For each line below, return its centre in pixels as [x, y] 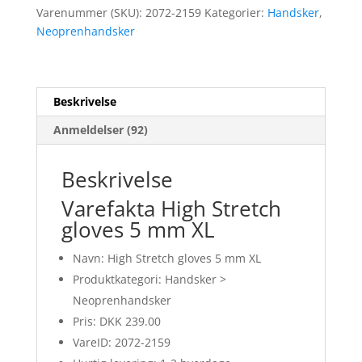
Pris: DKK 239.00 [116, 322]
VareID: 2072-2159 [121, 343]
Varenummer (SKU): [90, 13]
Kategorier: [236, 13]
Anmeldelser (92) [100, 130]
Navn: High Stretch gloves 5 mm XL [166, 259]
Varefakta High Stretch [171, 209]
